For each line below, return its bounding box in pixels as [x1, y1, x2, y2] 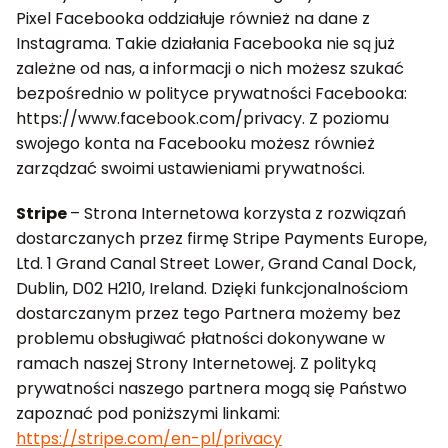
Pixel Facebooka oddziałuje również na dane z [16, 7, 370, 30]
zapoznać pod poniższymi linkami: [16, 402, 280, 425]
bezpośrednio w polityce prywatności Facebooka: [16, 82, 407, 105]
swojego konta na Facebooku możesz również [16, 132, 375, 155]
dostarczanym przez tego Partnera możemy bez [16, 302, 401, 325]
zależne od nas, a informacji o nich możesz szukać [16, 57, 404, 80]
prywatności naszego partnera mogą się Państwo [16, 377, 407, 400]
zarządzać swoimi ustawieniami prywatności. [16, 157, 365, 180]
